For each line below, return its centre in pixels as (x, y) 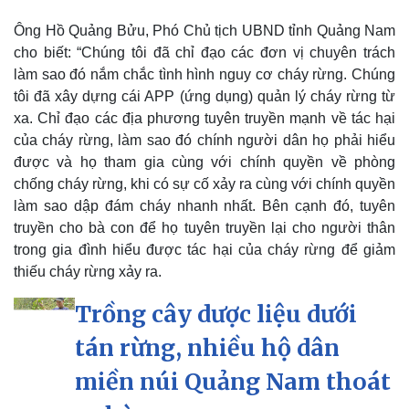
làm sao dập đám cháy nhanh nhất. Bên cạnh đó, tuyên (204, 206)
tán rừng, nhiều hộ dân (208, 348)
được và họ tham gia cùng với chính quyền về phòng (204, 163)
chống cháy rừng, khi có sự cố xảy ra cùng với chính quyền (204, 184)
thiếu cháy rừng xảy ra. (88, 272)
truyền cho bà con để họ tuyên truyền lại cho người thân (204, 228)
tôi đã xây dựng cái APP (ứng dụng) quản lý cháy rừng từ (204, 97)
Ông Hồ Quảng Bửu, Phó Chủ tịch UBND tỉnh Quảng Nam (204, 31)
